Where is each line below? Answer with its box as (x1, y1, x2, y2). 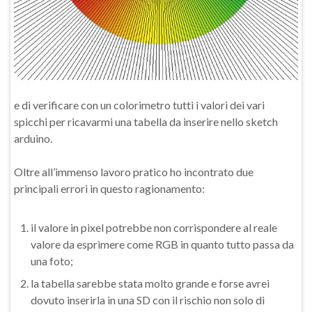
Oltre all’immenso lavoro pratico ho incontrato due (14, 165, 253, 178)
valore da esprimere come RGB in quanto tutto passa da (31, 237, 294, 251)
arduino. (14, 132, 52, 145)
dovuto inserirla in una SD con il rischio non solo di (31, 293, 265, 306)
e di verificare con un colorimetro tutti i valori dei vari (14, 98, 265, 111)
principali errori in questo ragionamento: (14, 182, 205, 195)
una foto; (31, 254, 73, 267)
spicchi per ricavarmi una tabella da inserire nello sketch (14, 115, 278, 128)
